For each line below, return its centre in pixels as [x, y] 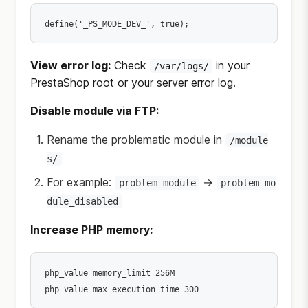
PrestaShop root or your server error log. [133, 82]
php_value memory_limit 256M [110, 273]
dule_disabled [82, 201]
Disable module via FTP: [95, 111]
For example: [81, 182]
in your [231, 65]
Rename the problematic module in [136, 140]
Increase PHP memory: [91, 230]
